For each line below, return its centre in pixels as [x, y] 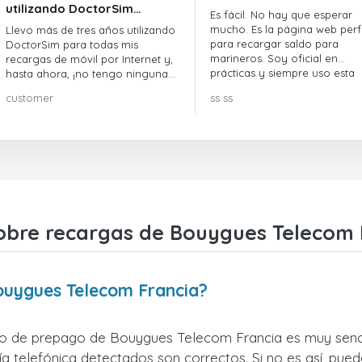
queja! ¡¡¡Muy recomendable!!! [80, 88]
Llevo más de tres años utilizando [90, 30]
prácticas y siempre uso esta [282, 73]
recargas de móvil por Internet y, [89, 59]
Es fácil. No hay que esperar [281, 15]
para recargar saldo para [274, 44]
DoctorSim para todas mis [72, 44]
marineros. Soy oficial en [274, 58]
